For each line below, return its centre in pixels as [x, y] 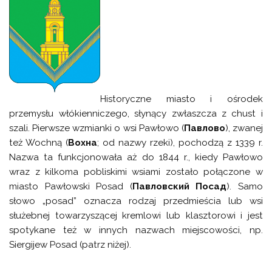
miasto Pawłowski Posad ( [71, 187]
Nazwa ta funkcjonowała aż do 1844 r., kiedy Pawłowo [136, 158]
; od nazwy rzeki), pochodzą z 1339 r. [180, 143]
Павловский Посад [179, 187]
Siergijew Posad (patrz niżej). [70, 245]
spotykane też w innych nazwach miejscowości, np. [136, 230]
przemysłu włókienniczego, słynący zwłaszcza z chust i [136, 114]
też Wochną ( [39, 143]
